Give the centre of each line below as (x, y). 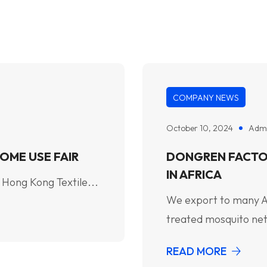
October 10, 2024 (200, 128)
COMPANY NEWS (206, 98)
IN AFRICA (194, 174)
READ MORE (196, 251)
